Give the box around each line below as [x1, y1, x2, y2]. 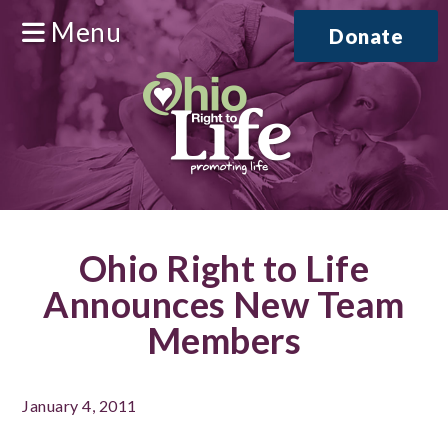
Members [146, 318, 302, 362]
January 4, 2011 [22, 396, 137, 415]
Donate [329, 24, 403, 48]
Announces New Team [43, 282, 405, 326]
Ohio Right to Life [78, 246, 370, 290]
